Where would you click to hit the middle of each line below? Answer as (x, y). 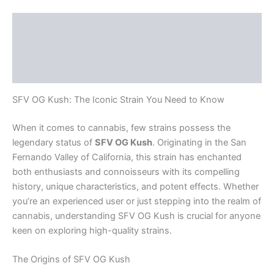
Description (38, 24)
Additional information (61, 48)
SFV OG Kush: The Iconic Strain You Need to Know (118, 99)
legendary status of (54, 142)
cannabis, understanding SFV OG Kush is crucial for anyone (136, 216)
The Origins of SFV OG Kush (71, 260)
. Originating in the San (199, 142)
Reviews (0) (39, 72)
